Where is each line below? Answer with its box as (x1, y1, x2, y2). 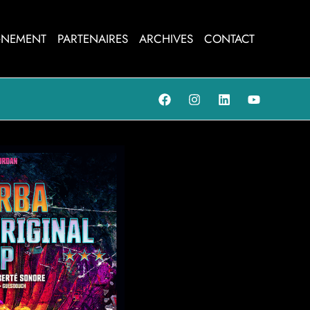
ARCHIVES (139, 30, 193, 47)
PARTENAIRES (57, 30, 128, 47)
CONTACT (204, 30, 255, 47)
